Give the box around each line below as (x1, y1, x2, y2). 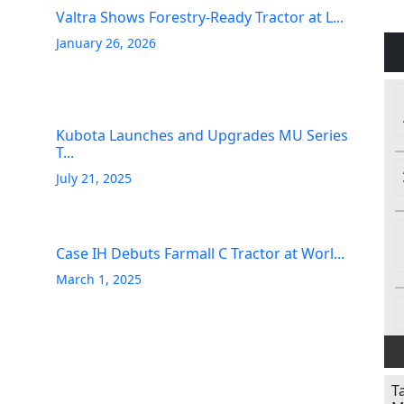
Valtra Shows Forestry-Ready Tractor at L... (56, 7, 344, 27)
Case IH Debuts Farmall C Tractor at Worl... (56, 243, 344, 263)
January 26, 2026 (56, 34, 156, 51)
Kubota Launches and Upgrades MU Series (56, 125, 348, 145)
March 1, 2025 (56, 271, 142, 288)
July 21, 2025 (56, 170, 132, 187)
